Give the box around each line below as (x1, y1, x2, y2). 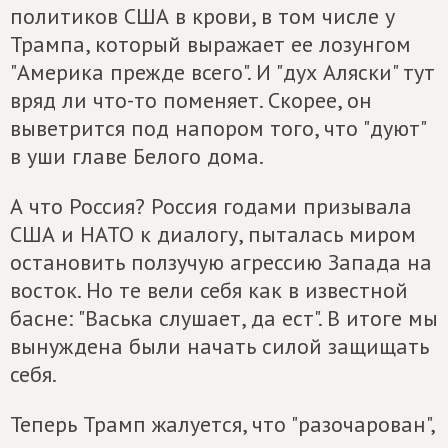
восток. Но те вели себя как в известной (10, 276, 408, 304)
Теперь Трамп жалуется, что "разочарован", (10, 410, 434, 438)
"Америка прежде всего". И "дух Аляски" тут (10, 58, 435, 86)
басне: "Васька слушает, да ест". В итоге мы (10, 304, 438, 332)
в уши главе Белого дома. (10, 142, 264, 170)
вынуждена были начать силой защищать (10, 332, 429, 360)
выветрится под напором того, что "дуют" (10, 114, 425, 142)
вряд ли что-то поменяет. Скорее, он (10, 86, 372, 114)
